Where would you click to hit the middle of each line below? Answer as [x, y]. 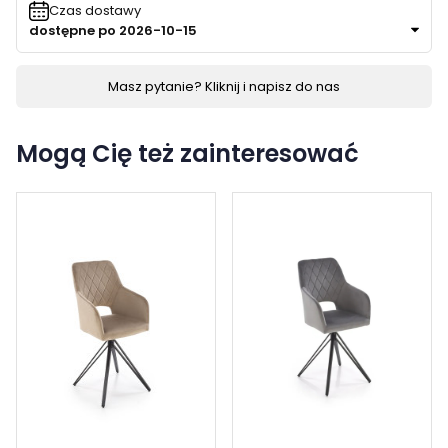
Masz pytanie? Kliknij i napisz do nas [224, 86]
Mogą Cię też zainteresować [187, 153]
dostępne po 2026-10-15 [113, 30]
